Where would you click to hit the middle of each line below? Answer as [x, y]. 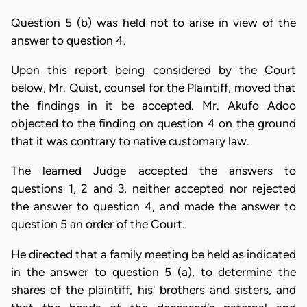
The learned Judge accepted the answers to [153, 171]
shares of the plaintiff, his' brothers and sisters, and [153, 290]
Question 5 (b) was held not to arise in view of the [153, 22]
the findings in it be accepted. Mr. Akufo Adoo [153, 105]
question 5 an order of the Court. [98, 224]
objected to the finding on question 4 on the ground [153, 123]
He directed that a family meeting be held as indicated [153, 254]
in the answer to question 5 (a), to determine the [153, 272]
